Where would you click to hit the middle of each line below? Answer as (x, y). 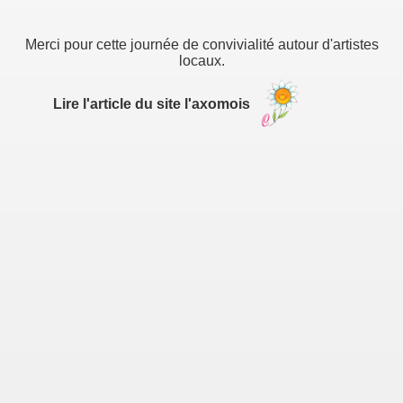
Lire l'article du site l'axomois (153, 103)
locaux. (201, 61)
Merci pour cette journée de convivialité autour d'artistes (201, 45)
